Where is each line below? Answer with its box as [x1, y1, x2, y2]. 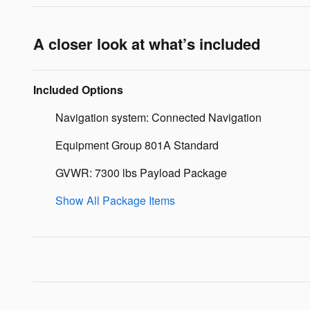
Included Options [33, 81, 123, 98]
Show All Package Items [55, 192, 175, 208]
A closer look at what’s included [33, 32, 260, 55]
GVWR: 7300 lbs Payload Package [55, 164, 227, 181]
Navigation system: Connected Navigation [55, 109, 262, 125]
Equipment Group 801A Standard [55, 136, 219, 153]
